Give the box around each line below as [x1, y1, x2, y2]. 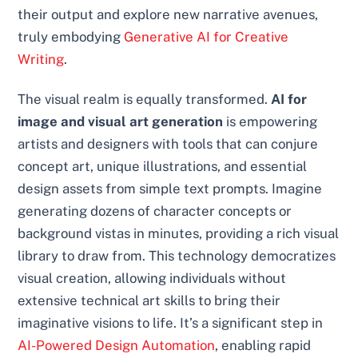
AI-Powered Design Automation [18, 337, 216, 354]
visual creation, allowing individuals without [18, 270, 287, 287]
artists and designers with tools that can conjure [18, 136, 319, 153]
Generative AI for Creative [124, 29, 289, 46]
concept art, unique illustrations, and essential [18, 158, 308, 175]
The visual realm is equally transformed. [18, 91, 272, 108]
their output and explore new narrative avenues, [18, 6, 319, 23]
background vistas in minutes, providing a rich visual [18, 225, 340, 242]
